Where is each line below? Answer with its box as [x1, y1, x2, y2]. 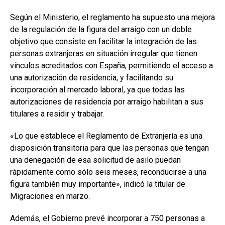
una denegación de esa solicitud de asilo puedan [10, 155, 181, 165]
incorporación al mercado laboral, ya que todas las [10, 84, 185, 94]
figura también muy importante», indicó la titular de [10, 179, 185, 189]
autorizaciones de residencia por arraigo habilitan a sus [10, 96, 203, 106]
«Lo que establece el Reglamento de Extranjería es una [10, 131, 202, 141]
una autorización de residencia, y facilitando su [10, 72, 173, 82]
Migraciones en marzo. [10, 191, 90, 201]
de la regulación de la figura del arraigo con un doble [10, 24, 192, 34]
